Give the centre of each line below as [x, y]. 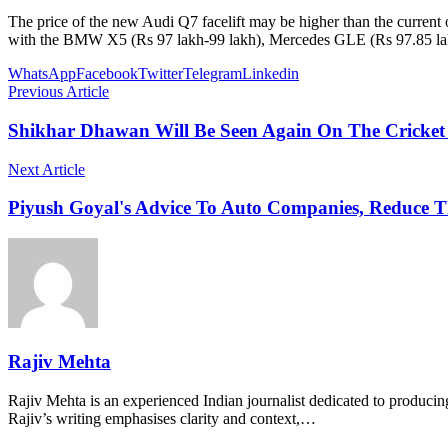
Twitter [160, 74]
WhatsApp [42, 74]
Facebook [107, 74]
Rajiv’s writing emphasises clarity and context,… [162, 418]
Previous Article [58, 92]
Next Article [46, 169]
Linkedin [270, 74]
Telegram [212, 74]
